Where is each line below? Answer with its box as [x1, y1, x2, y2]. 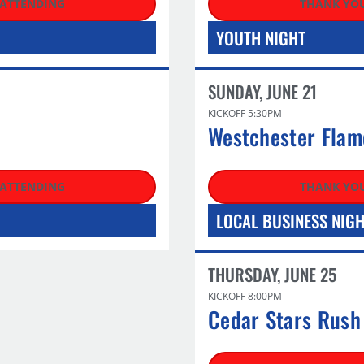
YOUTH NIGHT [216, 25, 305, 50]
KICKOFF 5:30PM [208, 106, 282, 120]
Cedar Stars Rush [208, 302, 361, 336]
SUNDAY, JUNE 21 [208, 79, 317, 104]
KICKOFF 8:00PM [208, 288, 282, 303]
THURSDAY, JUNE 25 [208, 261, 336, 287]
